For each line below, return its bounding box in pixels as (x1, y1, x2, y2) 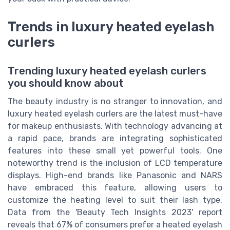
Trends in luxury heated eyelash (8, 18, 214, 34)
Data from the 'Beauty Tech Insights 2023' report (8, 207, 222, 217)
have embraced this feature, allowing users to (8, 182, 222, 193)
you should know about (8, 76, 124, 89)
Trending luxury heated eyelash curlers (8, 64, 206, 77)
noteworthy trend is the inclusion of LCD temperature (8, 158, 222, 168)
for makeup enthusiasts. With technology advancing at (8, 121, 222, 131)
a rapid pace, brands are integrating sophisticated (8, 133, 222, 143)
